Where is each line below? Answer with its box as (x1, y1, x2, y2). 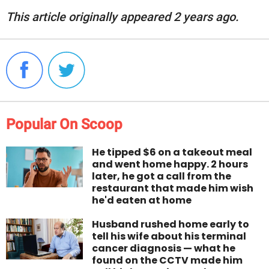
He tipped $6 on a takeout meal (92, 145, 253, 160)
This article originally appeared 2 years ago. (6, 10, 239, 25)
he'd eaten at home (92, 193, 192, 208)
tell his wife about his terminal (92, 229, 247, 244)
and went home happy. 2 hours (92, 157, 249, 172)
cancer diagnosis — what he (92, 241, 236, 256)
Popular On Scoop (6, 116, 122, 133)
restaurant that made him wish (92, 181, 254, 196)
